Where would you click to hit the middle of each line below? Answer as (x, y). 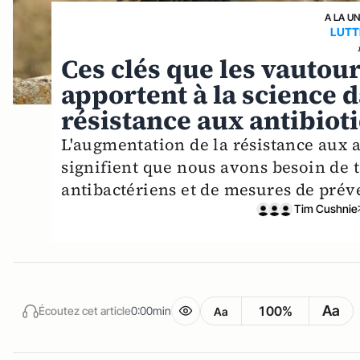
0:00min (151, 310)
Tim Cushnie (325, 209)
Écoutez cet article (85, 310)
